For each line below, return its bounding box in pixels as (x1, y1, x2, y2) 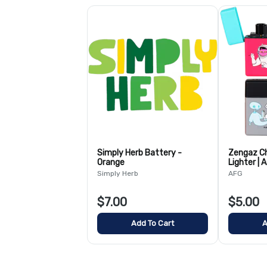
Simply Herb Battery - (97, 148, 182, 158)
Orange (97, 157, 125, 167)
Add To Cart (131, 219, 174, 228)
